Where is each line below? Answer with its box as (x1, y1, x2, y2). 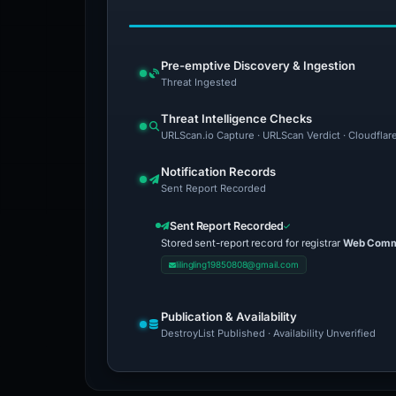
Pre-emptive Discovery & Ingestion (161, 58, 355, 72)
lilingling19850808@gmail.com (175, 259, 299, 270)
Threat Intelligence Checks (161, 111, 312, 126)
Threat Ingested (161, 76, 237, 88)
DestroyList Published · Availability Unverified (161, 327, 376, 339)
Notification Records (161, 164, 276, 179)
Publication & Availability (161, 309, 297, 324)
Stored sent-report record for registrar (161, 237, 343, 249)
